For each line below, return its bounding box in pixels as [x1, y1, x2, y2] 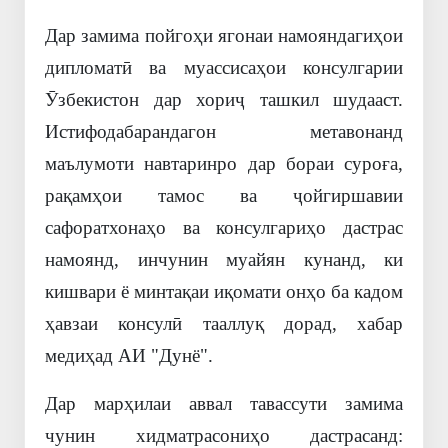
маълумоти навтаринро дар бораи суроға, [45, 153, 403, 175]
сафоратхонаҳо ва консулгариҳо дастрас [45, 217, 403, 239]
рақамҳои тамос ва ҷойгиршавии [45, 185, 403, 207]
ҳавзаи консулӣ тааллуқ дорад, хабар [45, 313, 403, 335]
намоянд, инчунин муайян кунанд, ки [45, 249, 403, 271]
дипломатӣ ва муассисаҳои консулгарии [45, 57, 403, 79]
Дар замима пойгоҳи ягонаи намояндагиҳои [45, 25, 403, 47]
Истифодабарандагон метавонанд [45, 121, 403, 143]
